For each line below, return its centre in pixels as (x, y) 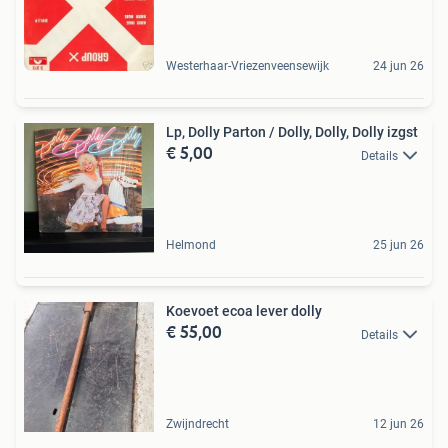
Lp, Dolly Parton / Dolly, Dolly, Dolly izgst (292, 132)
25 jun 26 (398, 245)
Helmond (191, 245)
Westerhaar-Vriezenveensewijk (247, 66)
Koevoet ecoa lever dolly (244, 311)
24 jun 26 (398, 66)
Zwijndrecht (197, 424)
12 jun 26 (398, 424)
